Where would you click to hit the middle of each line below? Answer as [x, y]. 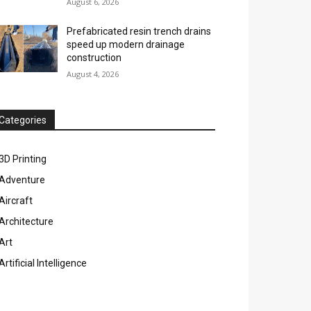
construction [94, 58]
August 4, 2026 [93, 74]
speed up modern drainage [126, 45]
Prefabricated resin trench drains [139, 32]
